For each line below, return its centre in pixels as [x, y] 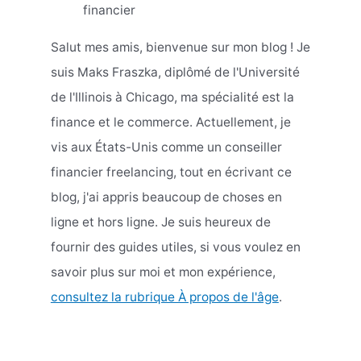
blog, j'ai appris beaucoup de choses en [166, 197]
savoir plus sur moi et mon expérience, [163, 272]
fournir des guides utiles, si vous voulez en [175, 247]
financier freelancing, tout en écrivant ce [171, 172]
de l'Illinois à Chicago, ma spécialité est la [172, 98]
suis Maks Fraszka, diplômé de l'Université [175, 73]
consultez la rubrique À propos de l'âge [164, 297]
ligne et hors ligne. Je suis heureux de [160, 222]
